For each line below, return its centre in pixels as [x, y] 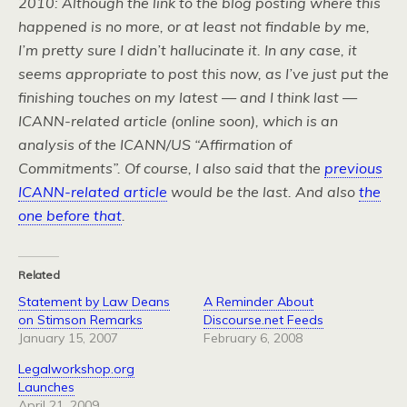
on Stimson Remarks [80, 320]
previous [353, 169]
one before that [70, 216]
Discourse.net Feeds [263, 320]
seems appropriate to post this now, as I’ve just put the [203, 74]
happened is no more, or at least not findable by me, [194, 27]
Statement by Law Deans [94, 302]
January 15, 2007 [68, 338]
